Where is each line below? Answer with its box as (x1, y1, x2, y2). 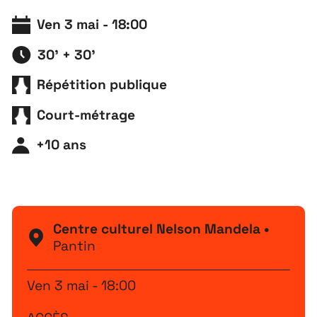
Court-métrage (37, 105, 136, 124)
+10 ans (36, 136, 87, 154)
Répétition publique (37, 76, 168, 94)
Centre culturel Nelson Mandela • (52, 220, 270, 238)
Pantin (52, 237, 96, 255)
